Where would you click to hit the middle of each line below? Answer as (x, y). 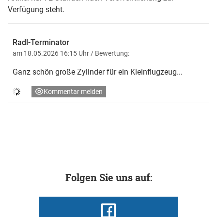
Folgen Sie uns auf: (108, 177)
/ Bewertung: (110, 53)
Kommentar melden (73, 91)
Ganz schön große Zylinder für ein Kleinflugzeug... (98, 72)
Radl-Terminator (41, 42)
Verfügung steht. (36, 9)
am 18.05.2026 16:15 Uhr (52, 53)
